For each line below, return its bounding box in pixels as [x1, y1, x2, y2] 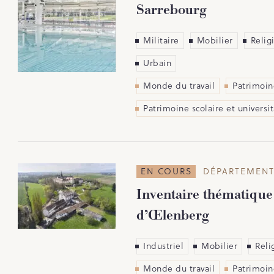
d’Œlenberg [136, 206, 209, 224]
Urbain [143, 56, 171, 69]
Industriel [143, 239, 183, 252]
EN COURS [141, 165, 193, 177]
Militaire [143, 34, 179, 46]
